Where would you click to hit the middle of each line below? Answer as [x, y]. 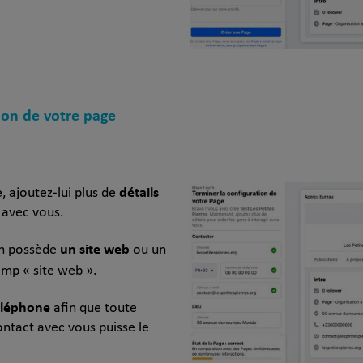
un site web [95, 248]
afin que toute [94, 308]
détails [139, 191]
